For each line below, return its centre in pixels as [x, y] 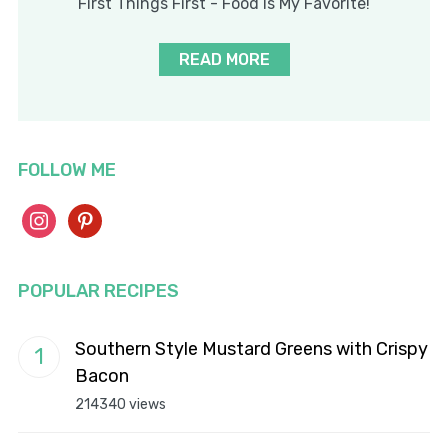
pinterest [101, 216]
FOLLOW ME [66, 170]
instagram [59, 216]
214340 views [120, 404]
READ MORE [224, 59]
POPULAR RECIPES [98, 291]
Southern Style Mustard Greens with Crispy [251, 349]
